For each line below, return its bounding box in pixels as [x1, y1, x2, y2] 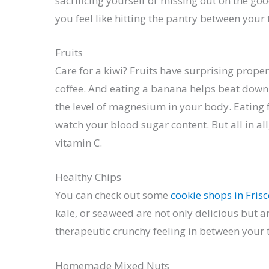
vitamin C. [55, 136, 102, 150]
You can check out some [55, 188, 171, 202]
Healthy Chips [55, 170, 121, 184]
